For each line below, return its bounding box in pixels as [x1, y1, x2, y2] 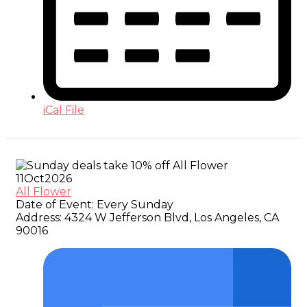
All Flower [16, 184, 71, 198]
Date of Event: [16, 197, 94, 211]
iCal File [43, 103, 84, 116]
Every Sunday [94, 197, 173, 211]
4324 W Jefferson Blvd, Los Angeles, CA [62, 210, 279, 224]
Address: [16, 210, 62, 224]
